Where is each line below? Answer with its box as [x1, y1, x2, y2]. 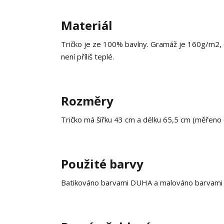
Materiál [61, 17, 112, 33]
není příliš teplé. [61, 51, 114, 61]
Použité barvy [61, 155, 143, 172]
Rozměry [61, 92, 113, 109]
